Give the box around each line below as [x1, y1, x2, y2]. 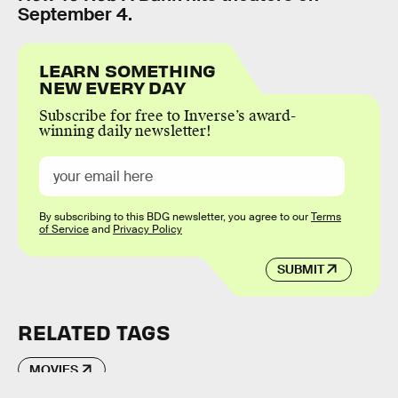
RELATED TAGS [18, 319, 170, 346]
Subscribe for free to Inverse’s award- [39, 107, 296, 126]
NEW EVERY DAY [39, 76, 186, 99]
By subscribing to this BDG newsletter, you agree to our [39, 210, 311, 225]
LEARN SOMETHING [39, 59, 217, 82]
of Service [39, 222, 89, 237]
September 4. [18, 3, 132, 27]
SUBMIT [276, 261, 324, 278]
